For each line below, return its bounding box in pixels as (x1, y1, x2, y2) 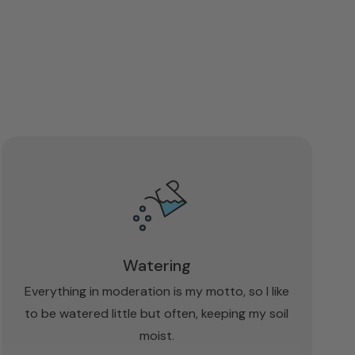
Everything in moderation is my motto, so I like (24, 282, 289, 300)
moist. (139, 326, 174, 344)
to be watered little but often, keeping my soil (25, 304, 289, 322)
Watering (122, 254, 191, 276)
